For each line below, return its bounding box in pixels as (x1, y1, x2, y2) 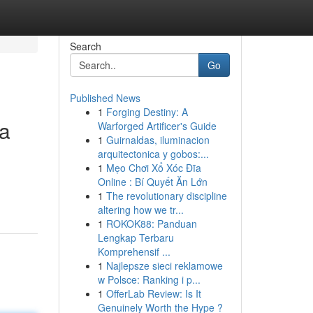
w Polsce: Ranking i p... (97, 272, 201, 286)
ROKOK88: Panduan (105, 217, 197, 231)
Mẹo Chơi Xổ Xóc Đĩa (105, 161, 201, 175)
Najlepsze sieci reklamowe (105, 259, 223, 272)
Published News (69, 91, 140, 105)
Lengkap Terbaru (97, 231, 174, 245)
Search (69, 39, 101, 53)
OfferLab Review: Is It (105, 286, 201, 300)
